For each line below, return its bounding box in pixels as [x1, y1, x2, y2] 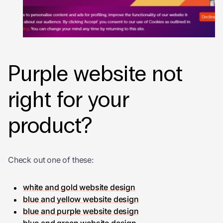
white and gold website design [23, 182, 135, 192]
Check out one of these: [8, 155, 94, 165]
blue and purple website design [23, 206, 139, 216]
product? [8, 112, 92, 139]
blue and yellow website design [23, 194, 139, 204]
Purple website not [8, 61, 183, 87]
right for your [8, 87, 129, 113]
